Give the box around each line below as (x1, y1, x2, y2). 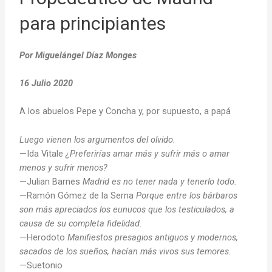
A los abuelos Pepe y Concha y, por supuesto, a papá (19, 106, 231, 117)
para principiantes (19, 12, 166, 34)
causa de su (19, 217, 67, 229)
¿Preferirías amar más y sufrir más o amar (66, 148, 230, 159)
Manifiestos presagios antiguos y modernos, (67, 231, 239, 243)
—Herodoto (19, 231, 68, 243)
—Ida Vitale (19, 148, 66, 159)
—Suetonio (19, 259, 63, 271)
